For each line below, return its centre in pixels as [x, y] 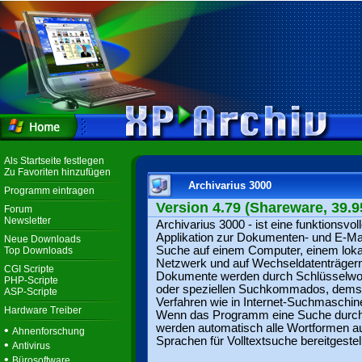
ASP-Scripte [31, 292]
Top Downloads [38, 250]
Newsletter [27, 221]
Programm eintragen [49, 191]
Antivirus [31, 346]
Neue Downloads [42, 239]
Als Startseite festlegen [54, 161]
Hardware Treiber [43, 310]
